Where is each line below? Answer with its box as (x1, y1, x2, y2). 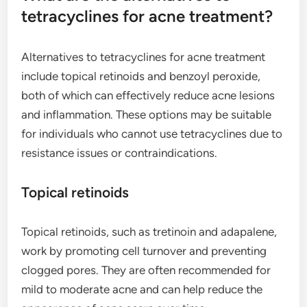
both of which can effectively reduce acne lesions (21, 88, 275, 102)
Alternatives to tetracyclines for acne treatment (21, 49, 266, 64)
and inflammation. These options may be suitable (21, 107, 272, 121)
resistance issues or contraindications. (21, 145, 218, 160)
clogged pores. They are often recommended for (21, 262, 271, 277)
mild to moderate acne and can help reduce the (21, 282, 263, 296)
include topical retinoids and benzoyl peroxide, (21, 69, 261, 83)
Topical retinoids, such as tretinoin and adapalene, (21, 224, 278, 238)
